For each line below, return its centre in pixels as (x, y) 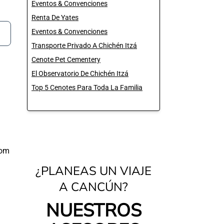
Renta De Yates (55, 17)
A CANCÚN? (93, 187)
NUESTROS (93, 211)
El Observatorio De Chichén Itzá (80, 73)
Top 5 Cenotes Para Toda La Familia (87, 87)
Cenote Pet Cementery (66, 59)
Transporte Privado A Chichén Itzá (84, 45)
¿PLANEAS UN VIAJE (93, 171)
